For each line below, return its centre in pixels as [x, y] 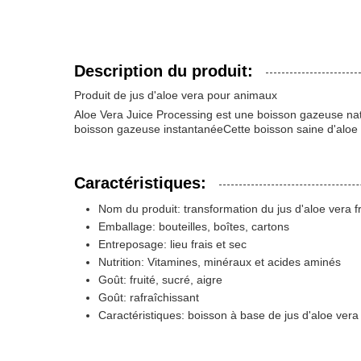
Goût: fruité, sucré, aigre [160, 280]
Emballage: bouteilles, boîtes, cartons [194, 226]
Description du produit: [164, 71]
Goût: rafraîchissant [149, 297]
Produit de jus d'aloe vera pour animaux [176, 95]
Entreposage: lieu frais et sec [172, 244]
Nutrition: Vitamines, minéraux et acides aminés [220, 262]
